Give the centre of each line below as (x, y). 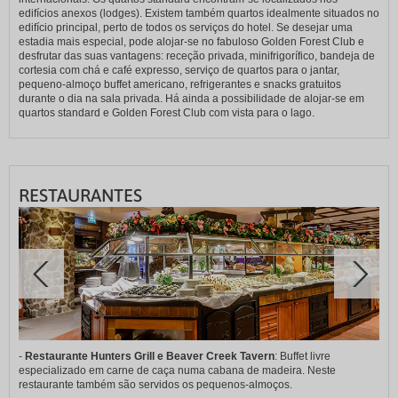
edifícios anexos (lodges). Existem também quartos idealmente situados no (199, 14)
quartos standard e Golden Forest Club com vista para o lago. (167, 113)
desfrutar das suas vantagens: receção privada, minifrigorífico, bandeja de (197, 56)
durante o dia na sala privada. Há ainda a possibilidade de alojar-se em (191, 99)
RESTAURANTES (80, 195)
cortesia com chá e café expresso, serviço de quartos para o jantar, (179, 71)
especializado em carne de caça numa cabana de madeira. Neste (177, 371)
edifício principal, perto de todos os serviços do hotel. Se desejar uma (186, 28)
